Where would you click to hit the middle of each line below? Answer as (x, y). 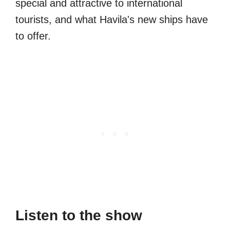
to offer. (33, 36)
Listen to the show (79, 216)
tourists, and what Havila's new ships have (112, 20)
